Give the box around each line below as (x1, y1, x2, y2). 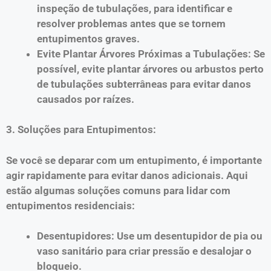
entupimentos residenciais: (6, 199, 135, 212)
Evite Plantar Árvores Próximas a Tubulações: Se (37, 47, 265, 60)
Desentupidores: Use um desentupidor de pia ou (37, 230, 263, 242)
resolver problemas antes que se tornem (37, 17, 226, 30)
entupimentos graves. (37, 32, 140, 45)
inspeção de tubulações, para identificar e (37, 2, 232, 15)
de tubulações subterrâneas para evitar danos (37, 77, 251, 90)
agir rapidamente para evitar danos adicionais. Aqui (6, 169, 248, 181)
